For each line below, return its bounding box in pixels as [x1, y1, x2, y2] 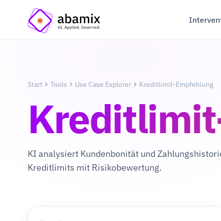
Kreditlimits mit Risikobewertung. [28, 162, 162, 173]
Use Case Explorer [75, 80, 131, 89]
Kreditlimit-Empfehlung [139, 80, 213, 89]
